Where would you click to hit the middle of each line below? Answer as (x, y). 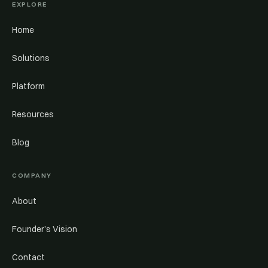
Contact (28, 257)
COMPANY (32, 175)
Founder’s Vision (45, 229)
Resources (33, 114)
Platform (28, 86)
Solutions (31, 58)
